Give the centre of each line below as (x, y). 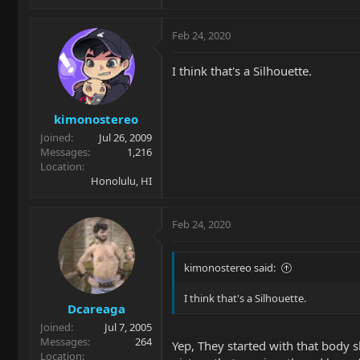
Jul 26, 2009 (125, 137)
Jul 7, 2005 (128, 327)
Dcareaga (96, 308)
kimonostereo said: (230, 268)
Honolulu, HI (121, 181)
